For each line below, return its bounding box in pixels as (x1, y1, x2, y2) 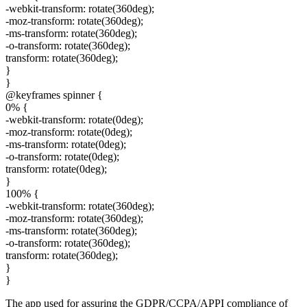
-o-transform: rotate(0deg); (5, 150, 119, 162)
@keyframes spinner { (5, 88, 103, 101)
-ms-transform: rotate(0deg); (5, 138, 126, 150)
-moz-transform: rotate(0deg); (5, 125, 132, 138)
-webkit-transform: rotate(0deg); (5, 113, 143, 125)
